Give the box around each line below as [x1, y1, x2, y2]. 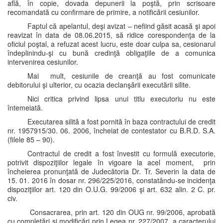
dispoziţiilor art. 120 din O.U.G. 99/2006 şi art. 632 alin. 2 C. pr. [7, 184, 216, 194]
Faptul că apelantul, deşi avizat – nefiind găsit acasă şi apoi [27, 21, 216, 31]
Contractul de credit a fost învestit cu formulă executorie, [27, 148, 216, 158]
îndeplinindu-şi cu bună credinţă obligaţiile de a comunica [7, 48, 216, 58]
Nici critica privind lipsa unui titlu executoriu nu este [27, 94, 216, 104]
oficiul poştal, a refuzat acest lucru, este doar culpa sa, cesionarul [7, 39, 216, 49]
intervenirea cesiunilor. [7, 57, 78, 67]
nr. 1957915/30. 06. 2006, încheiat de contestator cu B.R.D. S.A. [7, 125, 216, 135]
